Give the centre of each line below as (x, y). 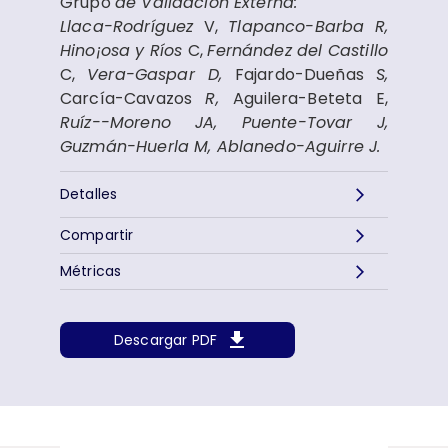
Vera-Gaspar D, (161, 75)
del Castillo (342, 51)
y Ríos (161, 51)
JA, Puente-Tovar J (290, 123)
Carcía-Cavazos (133, 99)
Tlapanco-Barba (296, 27)
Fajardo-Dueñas (305, 75)
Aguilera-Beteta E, (311, 99)
